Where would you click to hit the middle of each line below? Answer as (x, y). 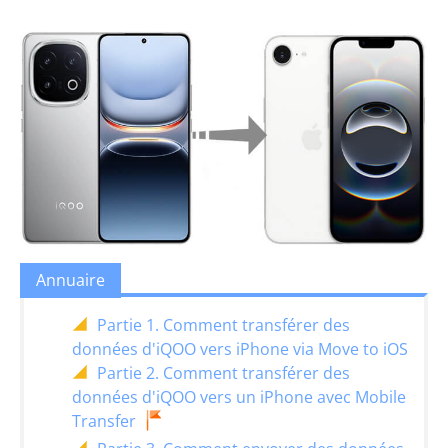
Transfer (104, 421)
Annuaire (70, 280)
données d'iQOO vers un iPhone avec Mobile (239, 396)
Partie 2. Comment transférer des (223, 372)
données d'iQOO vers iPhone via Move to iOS (240, 348)
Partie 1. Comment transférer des (223, 324)
